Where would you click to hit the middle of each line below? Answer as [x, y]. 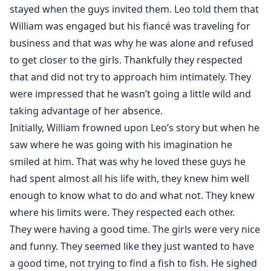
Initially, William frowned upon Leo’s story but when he [135, 128]
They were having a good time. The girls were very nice [135, 230]
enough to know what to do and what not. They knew [132, 196]
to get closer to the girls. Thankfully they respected [126, 60]
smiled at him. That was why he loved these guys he [128, 162]
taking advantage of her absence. [86, 111]
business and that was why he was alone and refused [132, 43]
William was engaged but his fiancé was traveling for [130, 26]
